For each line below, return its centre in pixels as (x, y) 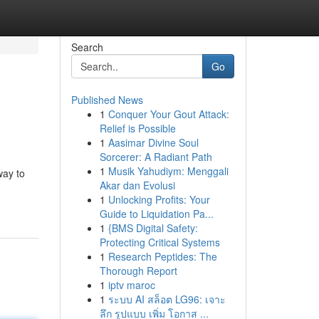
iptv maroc (131, 285)
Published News (107, 100)
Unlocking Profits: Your (159, 199)
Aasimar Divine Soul (153, 142)
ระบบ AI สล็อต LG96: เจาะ (167, 299)
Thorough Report (138, 271)
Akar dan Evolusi (137, 185)
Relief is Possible (137, 128)
